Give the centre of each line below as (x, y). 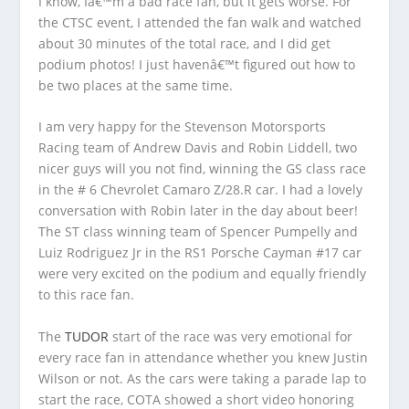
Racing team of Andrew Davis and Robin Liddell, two (198, 148)
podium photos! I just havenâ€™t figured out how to (197, 64)
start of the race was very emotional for (231, 336)
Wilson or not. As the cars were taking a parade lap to (203, 378)
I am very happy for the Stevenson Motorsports (183, 127)
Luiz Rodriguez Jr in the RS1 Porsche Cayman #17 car (200, 253)
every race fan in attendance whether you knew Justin (204, 357)
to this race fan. (87, 295)
